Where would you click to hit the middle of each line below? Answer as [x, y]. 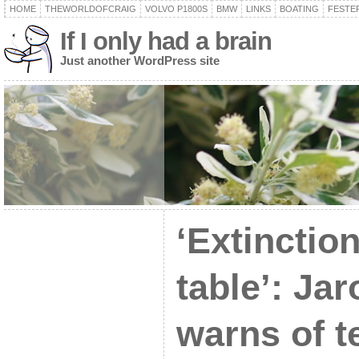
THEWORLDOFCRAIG [90, 9]
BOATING [299, 9]
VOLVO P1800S [176, 9]
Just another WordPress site [139, 61]
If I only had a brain [165, 41]
